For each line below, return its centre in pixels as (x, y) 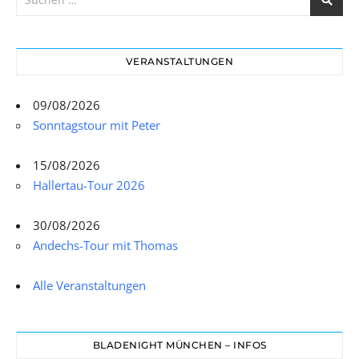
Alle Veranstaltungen (89, 286)
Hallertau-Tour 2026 (89, 186)
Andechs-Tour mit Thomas (105, 246)
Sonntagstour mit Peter (97, 125)
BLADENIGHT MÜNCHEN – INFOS (179, 345)
